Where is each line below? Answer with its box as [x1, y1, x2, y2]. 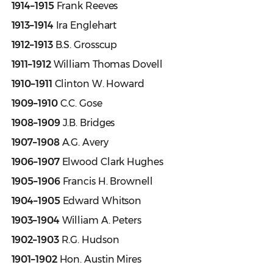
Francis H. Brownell [60, 175, 153, 188]
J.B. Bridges [60, 117, 115, 129]
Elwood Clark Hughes [59, 156, 163, 168]
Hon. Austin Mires [57, 253, 141, 266]
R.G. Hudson [58, 234, 119, 246]
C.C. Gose [57, 97, 102, 110]
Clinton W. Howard [52, 78, 144, 90]
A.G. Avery [59, 136, 108, 149]
